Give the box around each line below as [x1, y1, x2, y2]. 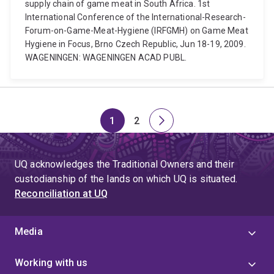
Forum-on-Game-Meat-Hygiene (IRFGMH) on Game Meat [25, 26, 248, 35]
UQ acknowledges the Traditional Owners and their [15, 158, 234, 170]
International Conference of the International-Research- [25, 12, 246, 22]
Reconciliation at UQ [15, 188, 108, 199]
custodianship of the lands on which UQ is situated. [15, 173, 238, 185]
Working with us [15, 257, 88, 268]
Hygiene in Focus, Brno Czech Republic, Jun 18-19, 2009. [25, 39, 246, 49]
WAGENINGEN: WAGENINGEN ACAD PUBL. [25, 53, 187, 62]
